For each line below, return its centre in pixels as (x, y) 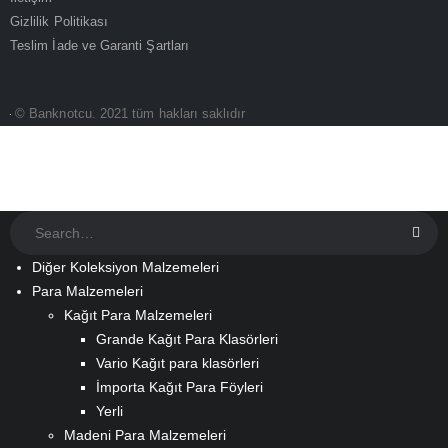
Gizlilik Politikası (59, 21)
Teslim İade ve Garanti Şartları (100, 45)
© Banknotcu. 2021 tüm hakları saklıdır (130, 113)
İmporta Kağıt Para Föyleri (179, 387)
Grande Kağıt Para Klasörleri (187, 339)
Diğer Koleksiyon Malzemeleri (125, 267)
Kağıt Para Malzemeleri (138, 315)
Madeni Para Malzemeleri (145, 435)
